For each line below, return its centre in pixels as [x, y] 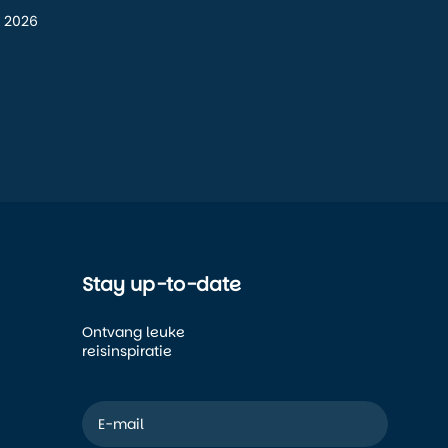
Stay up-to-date [161, 285]
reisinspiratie [127, 351]
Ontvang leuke [133, 332]
